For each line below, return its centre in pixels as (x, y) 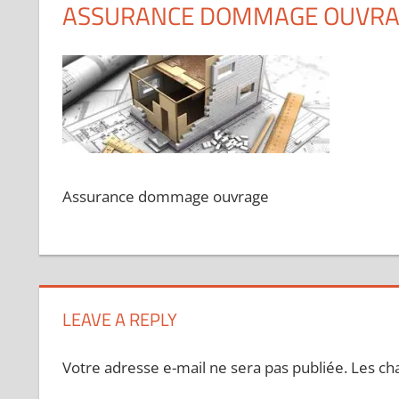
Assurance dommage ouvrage (165, 196)
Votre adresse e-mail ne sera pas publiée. (204, 368)
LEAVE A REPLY (119, 319)
